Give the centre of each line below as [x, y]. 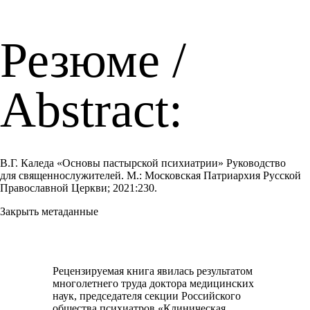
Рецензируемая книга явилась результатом [153, 271]
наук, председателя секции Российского [147, 296]
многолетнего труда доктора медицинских [154, 283]
